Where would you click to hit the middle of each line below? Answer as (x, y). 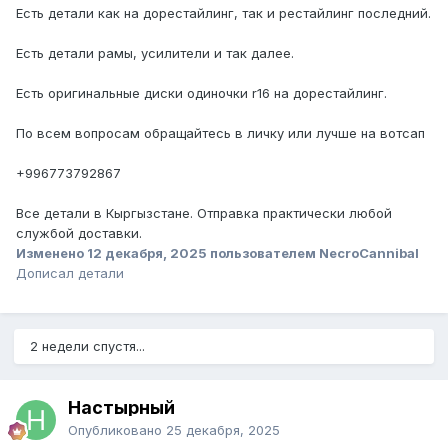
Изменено (51, 253)
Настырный (121, 408)
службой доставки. (79, 233)
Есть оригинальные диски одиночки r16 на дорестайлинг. (201, 93)
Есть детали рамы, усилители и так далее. (155, 53)
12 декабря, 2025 (147, 253)
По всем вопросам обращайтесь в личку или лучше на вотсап (220, 133)
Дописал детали (70, 273)
